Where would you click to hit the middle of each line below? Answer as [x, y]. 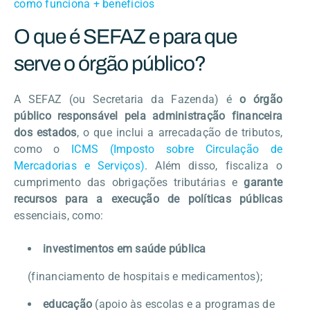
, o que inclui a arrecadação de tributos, [179, 132]
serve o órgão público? [110, 63]
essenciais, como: [59, 215]
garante [263, 182]
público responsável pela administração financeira [148, 116]
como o [43, 149]
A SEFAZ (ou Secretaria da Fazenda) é [127, 99]
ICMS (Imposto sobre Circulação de [177, 149]
